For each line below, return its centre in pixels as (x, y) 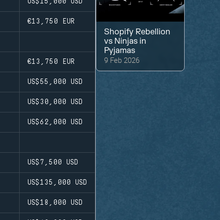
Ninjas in (131, 41)
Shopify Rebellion (137, 32)
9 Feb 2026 (122, 60)
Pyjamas (120, 51)
